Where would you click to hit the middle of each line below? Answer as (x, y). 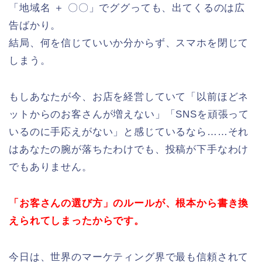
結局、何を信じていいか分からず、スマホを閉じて (129, 43)
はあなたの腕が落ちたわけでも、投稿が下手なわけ (129, 150)
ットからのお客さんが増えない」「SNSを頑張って (129, 115)
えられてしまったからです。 (77, 221)
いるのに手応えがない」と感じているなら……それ (129, 132)
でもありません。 (51, 167)
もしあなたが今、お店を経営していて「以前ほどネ (129, 97)
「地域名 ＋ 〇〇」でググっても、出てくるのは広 (127, 8)
